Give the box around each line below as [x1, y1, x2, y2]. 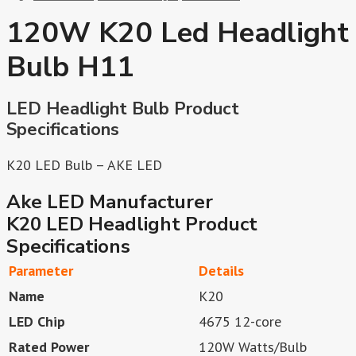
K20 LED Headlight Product [6, 211, 257, 238]
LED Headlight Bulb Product [6, 97, 239, 122]
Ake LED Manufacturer [6, 189, 213, 215]
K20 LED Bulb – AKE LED [6, 156, 162, 175]
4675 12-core [199, 312, 281, 331]
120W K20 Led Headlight [6, 14, 349, 53]
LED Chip [9, 312, 65, 331]
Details [199, 261, 244, 281]
